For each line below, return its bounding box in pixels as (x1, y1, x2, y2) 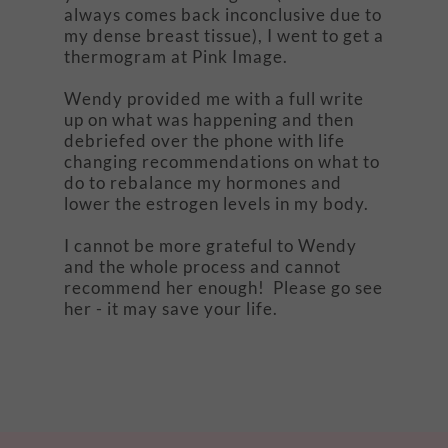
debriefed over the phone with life (64, 130, 345, 151)
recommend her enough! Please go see (64, 277, 383, 298)
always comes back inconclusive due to (64, 4, 382, 25)
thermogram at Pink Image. (64, 46, 296, 67)
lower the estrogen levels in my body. (64, 193, 369, 214)
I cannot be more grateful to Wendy (64, 235, 357, 256)
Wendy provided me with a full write (64, 88, 364, 109)
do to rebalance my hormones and (64, 172, 342, 193)
